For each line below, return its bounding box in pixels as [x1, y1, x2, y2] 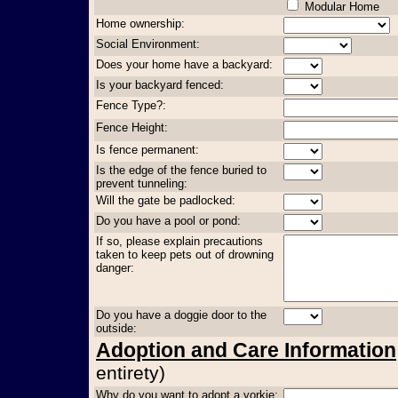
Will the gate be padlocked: [96, 193, 235, 207]
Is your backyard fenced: [96, 77, 224, 92]
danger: [96, 260, 134, 275]
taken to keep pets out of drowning [96, 247, 274, 261]
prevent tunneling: [96, 176, 187, 190]
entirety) [96, 362, 165, 384]
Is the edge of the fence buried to [96, 163, 267, 177]
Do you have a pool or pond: [96, 213, 241, 227]
